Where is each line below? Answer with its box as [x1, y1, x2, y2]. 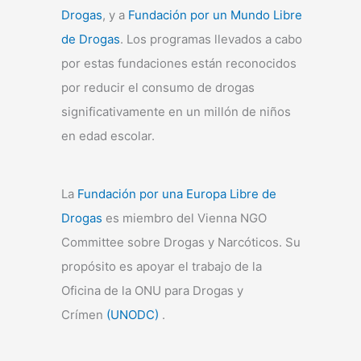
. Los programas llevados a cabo [120, 31, 302, 48]
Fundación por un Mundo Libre [128, 7, 302, 23]
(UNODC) [106, 307, 159, 323]
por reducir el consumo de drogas [61, 80, 255, 96]
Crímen [61, 307, 106, 323]
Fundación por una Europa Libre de [77, 186, 276, 202]
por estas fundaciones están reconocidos [61, 56, 297, 72]
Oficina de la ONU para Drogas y [61, 283, 243, 299]
